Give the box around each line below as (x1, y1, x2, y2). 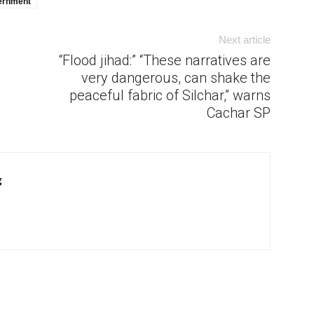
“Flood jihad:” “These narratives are (59, 52, 271, 69)
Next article (219, 34, 271, 46)
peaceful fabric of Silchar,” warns (69, 87, 271, 104)
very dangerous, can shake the (81, 69, 271, 86)
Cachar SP (207, 104, 271, 121)
